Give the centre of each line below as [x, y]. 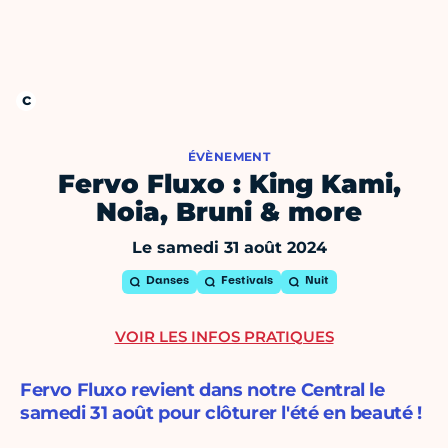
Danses [167, 282]
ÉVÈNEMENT [229, 157]
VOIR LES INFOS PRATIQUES [224, 337]
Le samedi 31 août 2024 [229, 248]
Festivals [246, 282]
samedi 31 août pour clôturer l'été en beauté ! [221, 413]
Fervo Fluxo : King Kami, [229, 184]
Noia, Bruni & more [229, 212]
